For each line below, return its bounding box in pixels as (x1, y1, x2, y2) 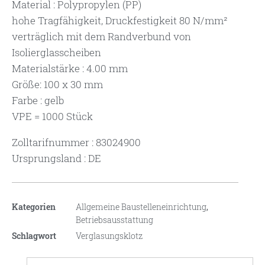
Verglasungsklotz (76, 230, 143, 242)
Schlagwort (12, 230, 56, 242)
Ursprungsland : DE (12, 151, 101, 166)
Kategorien (12, 201, 56, 213)
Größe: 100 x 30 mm (12, 77, 103, 92)
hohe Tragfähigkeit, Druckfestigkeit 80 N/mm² (12, 14, 228, 28)
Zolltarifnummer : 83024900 (12, 135, 141, 150)
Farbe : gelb (12, 93, 64, 108)
